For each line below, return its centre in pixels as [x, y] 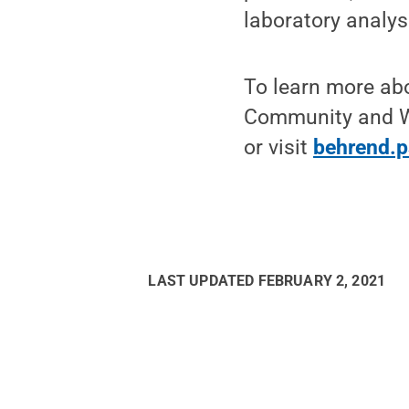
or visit [279, 148]
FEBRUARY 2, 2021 [322, 281]
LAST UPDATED [203, 281]
